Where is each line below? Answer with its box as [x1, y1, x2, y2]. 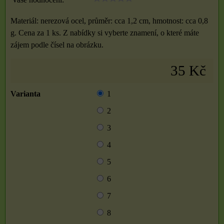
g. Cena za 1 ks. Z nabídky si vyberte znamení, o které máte [10, 28, 199, 37]
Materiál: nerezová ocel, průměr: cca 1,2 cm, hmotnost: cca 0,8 [10, 16, 208, 25]
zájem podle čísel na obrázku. [10, 40, 103, 49]
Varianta [10, 89, 40, 98]
